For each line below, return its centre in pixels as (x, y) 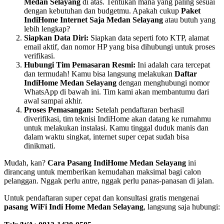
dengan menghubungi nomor (163, 83)
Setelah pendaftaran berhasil (139, 110)
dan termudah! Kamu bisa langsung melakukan (99, 74)
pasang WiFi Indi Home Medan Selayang (74, 207)
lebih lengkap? (47, 29)
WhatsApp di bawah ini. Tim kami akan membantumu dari (116, 92)
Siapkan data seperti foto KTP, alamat (149, 38)
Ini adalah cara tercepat (173, 65)
